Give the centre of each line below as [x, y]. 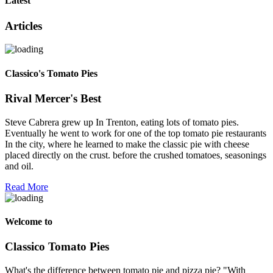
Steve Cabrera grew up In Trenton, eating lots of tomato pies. [122, 122]
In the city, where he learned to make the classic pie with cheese [127, 144]
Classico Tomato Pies [57, 247]
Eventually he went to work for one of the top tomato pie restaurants [136, 133]
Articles [23, 26]
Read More [27, 186]
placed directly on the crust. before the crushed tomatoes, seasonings [136, 155]
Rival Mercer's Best [53, 98]
